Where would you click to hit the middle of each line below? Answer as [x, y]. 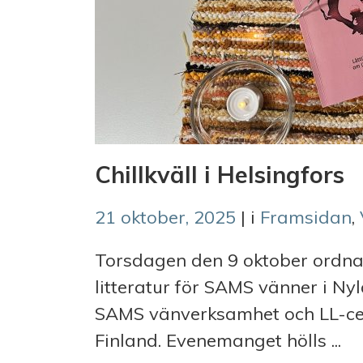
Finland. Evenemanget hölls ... [218, 340]
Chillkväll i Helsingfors [220, 174]
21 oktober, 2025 [165, 217]
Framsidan [306, 217]
